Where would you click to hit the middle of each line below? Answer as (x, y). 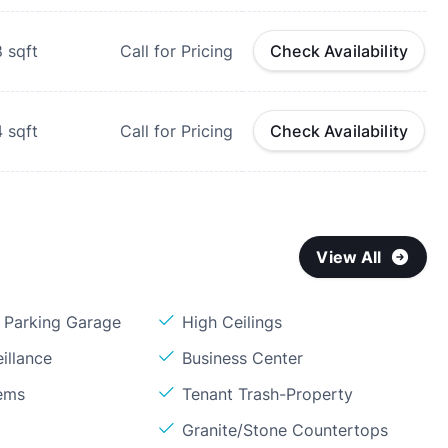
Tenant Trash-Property (268, 394)
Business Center (243, 358)
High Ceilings (232, 322)
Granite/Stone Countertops (285, 430)
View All (349, 257)
